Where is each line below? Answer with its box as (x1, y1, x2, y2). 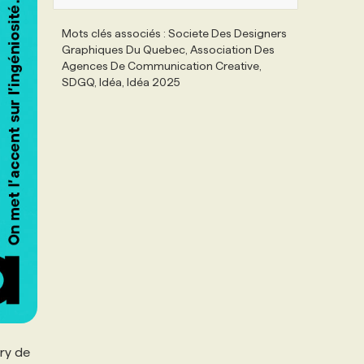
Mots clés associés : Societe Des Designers (62, 27, 287, 40)
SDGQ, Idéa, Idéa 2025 (62, 76, 180, 89)
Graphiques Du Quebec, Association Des (62, 43, 275, 56)
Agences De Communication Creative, (62, 59, 262, 72)
